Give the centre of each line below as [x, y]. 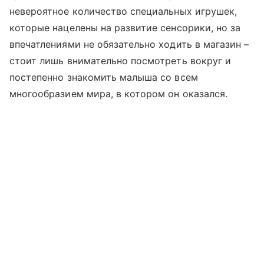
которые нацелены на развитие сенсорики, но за [125, 28]
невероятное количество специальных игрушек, [123, 11]
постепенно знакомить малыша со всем [104, 77]
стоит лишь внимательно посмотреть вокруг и [121, 61]
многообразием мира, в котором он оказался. [119, 94]
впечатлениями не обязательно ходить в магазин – [129, 44]
